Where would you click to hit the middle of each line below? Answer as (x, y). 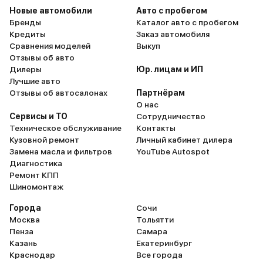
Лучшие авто (35, 81)
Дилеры (26, 69)
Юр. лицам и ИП (170, 69)
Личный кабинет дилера (184, 140)
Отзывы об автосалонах (58, 93)
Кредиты (28, 34)
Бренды (25, 22)
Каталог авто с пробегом (187, 22)
